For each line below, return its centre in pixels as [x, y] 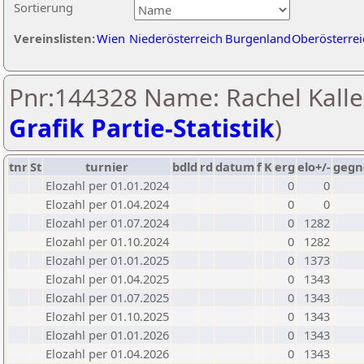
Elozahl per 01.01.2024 [107, 185]
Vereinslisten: [54, 38]
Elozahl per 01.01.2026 [107, 335]
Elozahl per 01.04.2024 [107, 204]
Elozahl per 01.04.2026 [107, 353]
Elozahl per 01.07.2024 [107, 223]
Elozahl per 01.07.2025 [107, 297]
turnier [107, 167]
